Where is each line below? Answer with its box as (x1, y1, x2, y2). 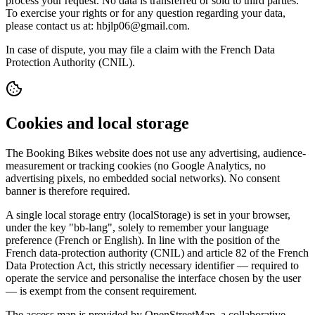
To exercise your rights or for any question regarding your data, (6, 7, 285, 20)
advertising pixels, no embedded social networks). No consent (6, 172, 280, 184)
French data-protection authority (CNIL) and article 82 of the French (6, 246, 309, 259)
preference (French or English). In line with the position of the (6, 233, 280, 246)
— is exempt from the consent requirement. (6, 284, 197, 297)
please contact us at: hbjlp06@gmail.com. (6, 20, 190, 32)
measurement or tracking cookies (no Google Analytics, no (6, 159, 266, 172)
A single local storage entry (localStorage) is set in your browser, (6, 208, 290, 221)
